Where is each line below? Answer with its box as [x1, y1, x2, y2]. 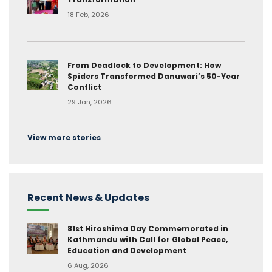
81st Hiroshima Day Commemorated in [67, 223, 228, 234]
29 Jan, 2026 [67, 97, 112, 107]
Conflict [67, 82, 101, 93]
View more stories [27, 132, 101, 143]
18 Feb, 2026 [67, 10, 109, 20]
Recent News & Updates [27, 191, 149, 205]
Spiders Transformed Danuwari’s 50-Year [67, 71, 240, 82]
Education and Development [67, 245, 186, 256]
